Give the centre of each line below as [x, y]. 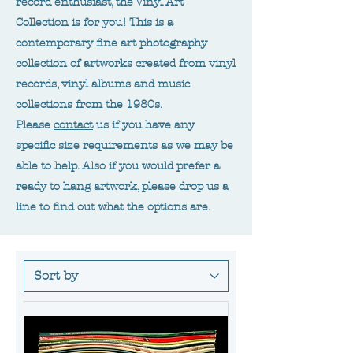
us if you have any [144, 125]
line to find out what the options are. [115, 207]
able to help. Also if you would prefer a [118, 166]
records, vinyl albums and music [103, 84]
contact [73, 125]
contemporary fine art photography [111, 43]
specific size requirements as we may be [124, 145]
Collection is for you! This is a [95, 22]
